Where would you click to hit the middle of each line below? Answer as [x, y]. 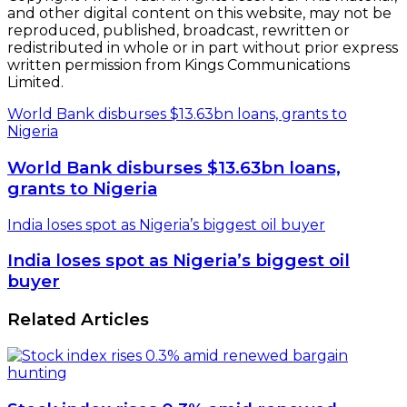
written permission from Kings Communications [179, 65]
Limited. [35, 83]
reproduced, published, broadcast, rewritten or [179, 31]
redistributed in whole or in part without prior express [203, 48]
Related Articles [78, 320]
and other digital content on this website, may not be [199, 14]
